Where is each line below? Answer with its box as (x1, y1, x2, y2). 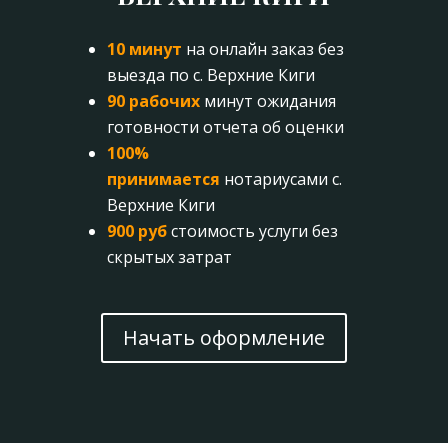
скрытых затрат (106, 246, 232, 268)
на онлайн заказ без (181, 38, 344, 60)
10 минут (106, 38, 182, 60)
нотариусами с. (219, 168, 342, 190)
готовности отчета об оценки (106, 116, 344, 138)
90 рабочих (106, 90, 200, 112)
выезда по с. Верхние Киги (106, 64, 315, 86)
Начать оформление (122, 324, 325, 351)
